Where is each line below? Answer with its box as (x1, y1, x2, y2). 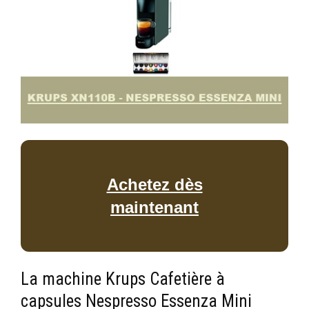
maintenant (110, 197, 199, 217)
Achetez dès (106, 175, 203, 194)
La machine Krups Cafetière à (21, 268, 225, 289)
